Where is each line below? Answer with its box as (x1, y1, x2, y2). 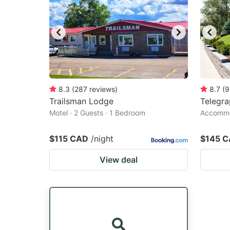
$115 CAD (49, 133, 88, 144)
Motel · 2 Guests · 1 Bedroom (49, 108, 145, 117)
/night (91, 133, 113, 144)
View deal (100, 155, 138, 165)
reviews (89, 85, 115, 93)
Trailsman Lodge (49, 96, 113, 106)
